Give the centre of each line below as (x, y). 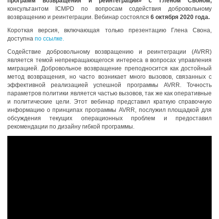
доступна (21, 39)
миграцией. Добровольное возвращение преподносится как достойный (109, 68)
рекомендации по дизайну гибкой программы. (71, 127)
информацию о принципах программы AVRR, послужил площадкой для (109, 110)
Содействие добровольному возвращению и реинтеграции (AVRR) (109, 52)
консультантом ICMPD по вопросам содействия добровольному (109, 9)
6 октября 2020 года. (180, 17)
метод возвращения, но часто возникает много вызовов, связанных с (109, 77)
